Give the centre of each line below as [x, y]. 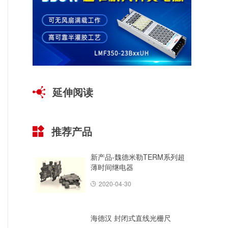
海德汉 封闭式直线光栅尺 [131, 218]
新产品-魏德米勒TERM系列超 [138, 157]
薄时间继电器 [112, 167]
